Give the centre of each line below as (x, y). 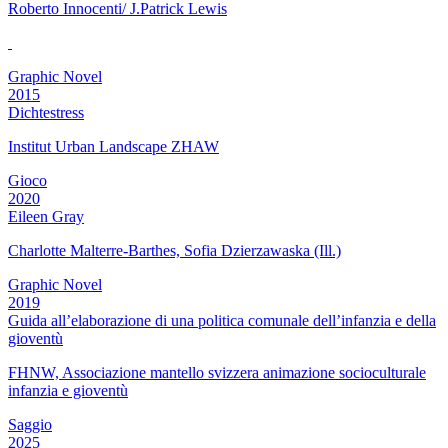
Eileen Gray (46, 217)
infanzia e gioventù (68, 391)
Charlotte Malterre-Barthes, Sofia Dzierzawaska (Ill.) (174, 251)
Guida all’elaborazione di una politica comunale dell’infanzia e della (222, 321)
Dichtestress (46, 113)
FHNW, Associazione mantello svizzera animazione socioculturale (217, 373)
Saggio (30, 425)
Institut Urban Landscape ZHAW (113, 147)
